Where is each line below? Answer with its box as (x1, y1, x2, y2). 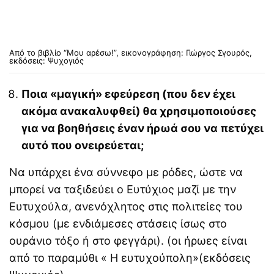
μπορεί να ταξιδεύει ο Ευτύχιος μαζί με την (9, 183, 237, 196)
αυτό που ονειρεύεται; (21, 139, 144, 152)
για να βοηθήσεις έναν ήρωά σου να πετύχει (21, 122, 264, 135)
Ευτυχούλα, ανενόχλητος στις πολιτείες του (9, 200, 243, 213)
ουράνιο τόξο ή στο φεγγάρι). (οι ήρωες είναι (9, 234, 248, 247)
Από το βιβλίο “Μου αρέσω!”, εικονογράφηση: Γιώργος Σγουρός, (9, 48, 252, 57)
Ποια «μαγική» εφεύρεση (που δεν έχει (21, 87, 235, 100)
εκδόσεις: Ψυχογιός (9, 56, 84, 65)
